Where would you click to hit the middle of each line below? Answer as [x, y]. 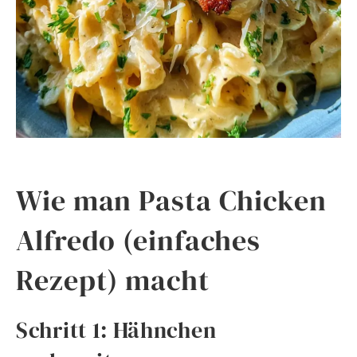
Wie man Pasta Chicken [171, 200]
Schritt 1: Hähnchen [116, 330]
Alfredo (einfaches [139, 240]
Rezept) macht [113, 280]
